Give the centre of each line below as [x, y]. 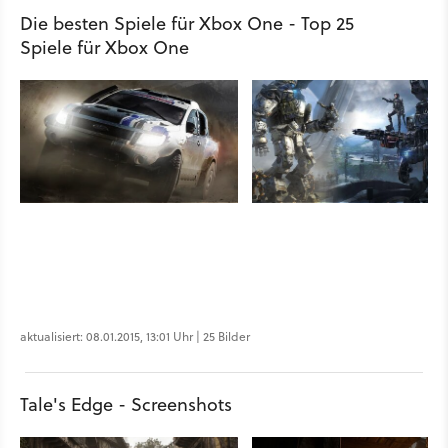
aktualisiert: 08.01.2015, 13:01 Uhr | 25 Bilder [135, 337]
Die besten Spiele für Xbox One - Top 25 [187, 24]
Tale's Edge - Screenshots [126, 405]
